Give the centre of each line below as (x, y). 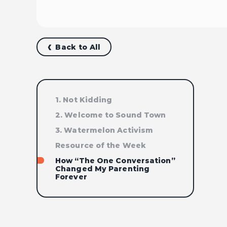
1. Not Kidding (84, 100)
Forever (71, 177)
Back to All (78, 47)
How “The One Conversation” (115, 161)
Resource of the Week (101, 145)
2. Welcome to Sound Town (111, 115)
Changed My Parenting (103, 169)
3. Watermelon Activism (104, 130)
